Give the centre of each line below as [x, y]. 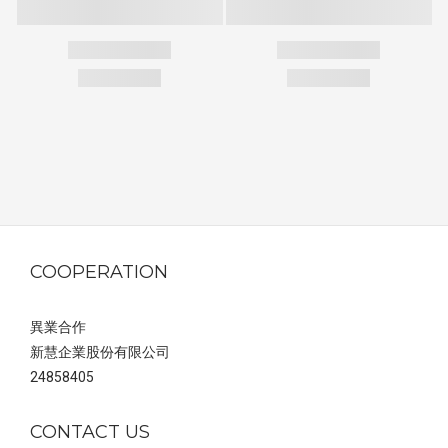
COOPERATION [99, 271]
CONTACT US [90, 431]
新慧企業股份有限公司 [100, 351]
